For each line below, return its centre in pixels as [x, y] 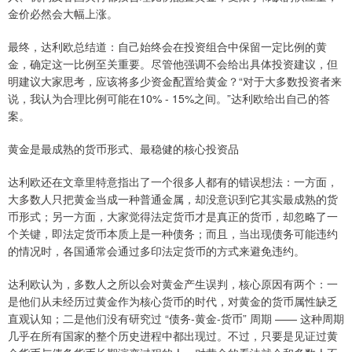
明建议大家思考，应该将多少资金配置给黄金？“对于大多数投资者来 [175, 81]
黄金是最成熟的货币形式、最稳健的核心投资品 [123, 149]
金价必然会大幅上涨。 [63, 14]
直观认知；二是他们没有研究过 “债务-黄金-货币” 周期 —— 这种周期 [176, 319]
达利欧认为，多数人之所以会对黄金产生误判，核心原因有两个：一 [173, 284]
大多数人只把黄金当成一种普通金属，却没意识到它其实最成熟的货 [173, 199]
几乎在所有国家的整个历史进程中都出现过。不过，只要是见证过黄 [173, 336]
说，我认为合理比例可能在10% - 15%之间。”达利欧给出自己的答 [169, 99]
